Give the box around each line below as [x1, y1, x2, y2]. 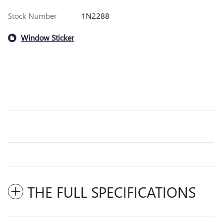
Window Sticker [21, 32, 74, 43]
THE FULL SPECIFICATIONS [27, 181, 196, 202]
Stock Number [8, 10, 57, 21]
